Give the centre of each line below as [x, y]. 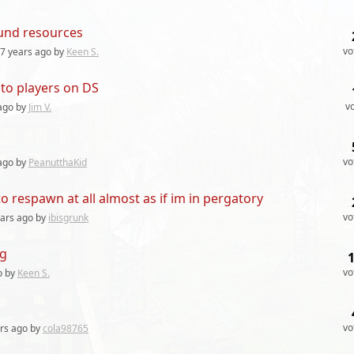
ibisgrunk [68, 218]
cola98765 [66, 328]
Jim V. [40, 107]
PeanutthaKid [58, 162]
